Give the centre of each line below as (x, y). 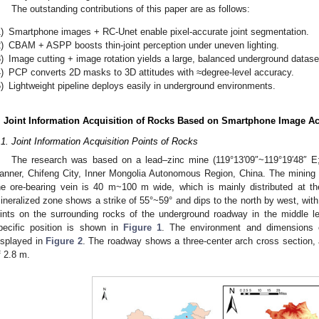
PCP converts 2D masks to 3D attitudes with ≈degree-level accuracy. (151, 72)
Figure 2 (64, 241)
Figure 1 (142, 227)
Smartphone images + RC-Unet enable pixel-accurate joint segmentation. (159, 31)
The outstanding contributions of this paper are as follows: (131, 9)
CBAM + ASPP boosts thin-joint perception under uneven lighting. (144, 45)
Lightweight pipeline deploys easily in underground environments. (142, 85)
